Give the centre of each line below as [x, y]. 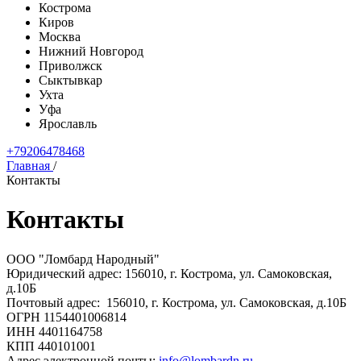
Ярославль [68, 124]
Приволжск [71, 66]
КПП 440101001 [51, 346]
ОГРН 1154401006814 [66, 317]
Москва [60, 37]
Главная [28, 166]
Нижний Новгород [91, 51]
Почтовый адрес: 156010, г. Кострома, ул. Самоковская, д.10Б [176, 302]
